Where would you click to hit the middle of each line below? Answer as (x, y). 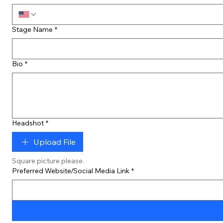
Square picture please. (48, 161)
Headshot (28, 123)
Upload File (55, 142)
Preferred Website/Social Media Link (71, 171)
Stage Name (32, 29)
